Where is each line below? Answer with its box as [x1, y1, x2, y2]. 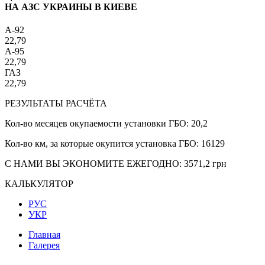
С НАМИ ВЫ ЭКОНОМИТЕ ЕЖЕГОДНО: [5, 159, 184, 169]
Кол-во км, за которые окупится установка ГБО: [5, 138, 201, 149]
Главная [28, 230, 60, 240]
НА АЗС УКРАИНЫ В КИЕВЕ [5, 1, 137, 12]
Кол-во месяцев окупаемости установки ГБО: [5, 118, 191, 129]
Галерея [28, 240, 60, 251]
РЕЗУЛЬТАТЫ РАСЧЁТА [5, 98, 107, 109]
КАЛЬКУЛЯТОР [5, 179, 73, 189]
